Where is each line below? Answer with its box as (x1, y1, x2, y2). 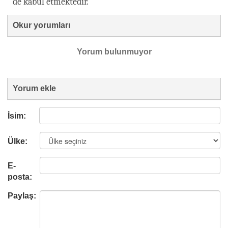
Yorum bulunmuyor (76, 47, 152, 56)
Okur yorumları (13, 20, 70, 30)
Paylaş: (8, 191, 36, 200)
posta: (8, 172, 32, 181)
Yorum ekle (13, 83, 56, 93)
